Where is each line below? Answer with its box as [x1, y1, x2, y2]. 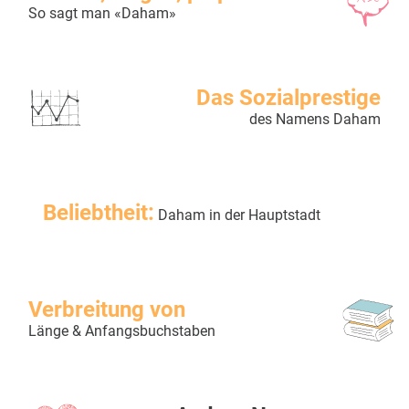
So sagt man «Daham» [28, 5, 176, 23]
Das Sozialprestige [196, 85, 381, 111]
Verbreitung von [28, 297, 185, 323]
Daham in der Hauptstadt [154, 206, 320, 225]
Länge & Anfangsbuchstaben [28, 322, 215, 341]
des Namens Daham [249, 110, 381, 129]
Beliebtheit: [43, 200, 154, 226]
